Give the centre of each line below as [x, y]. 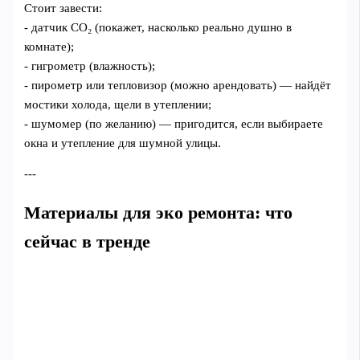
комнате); [49, 46]
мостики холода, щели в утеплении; [118, 104]
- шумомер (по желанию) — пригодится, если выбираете [174, 123]
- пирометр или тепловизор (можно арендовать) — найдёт [178, 85]
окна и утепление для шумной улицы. [123, 143]
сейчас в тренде [88, 241]
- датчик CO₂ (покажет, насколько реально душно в [158, 27]
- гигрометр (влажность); [90, 65]
